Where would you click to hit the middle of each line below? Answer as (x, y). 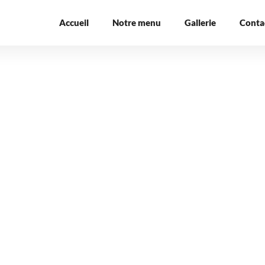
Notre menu (136, 22)
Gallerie (200, 22)
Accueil (74, 22)
